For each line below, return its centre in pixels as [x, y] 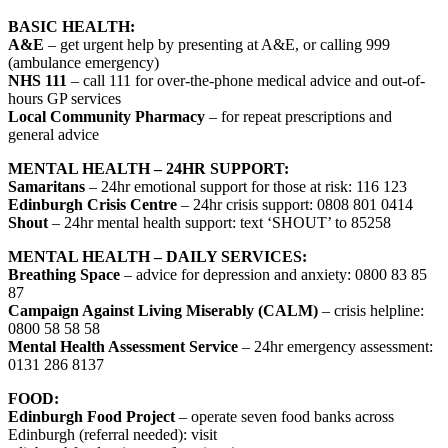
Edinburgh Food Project [93, 417]
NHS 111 [37, 81]
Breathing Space [64, 275]
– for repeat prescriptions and [300, 117]
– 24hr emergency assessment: [337, 347]
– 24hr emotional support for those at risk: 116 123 [248, 187]
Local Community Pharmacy [108, 117]
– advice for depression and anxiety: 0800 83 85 [273, 275]
